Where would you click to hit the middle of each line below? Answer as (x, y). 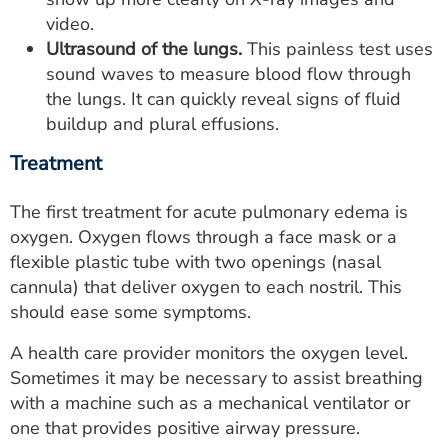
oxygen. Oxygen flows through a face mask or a (203, 237)
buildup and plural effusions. (162, 124)
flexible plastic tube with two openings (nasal (195, 262)
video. (70, 24)
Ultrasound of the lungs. (144, 49)
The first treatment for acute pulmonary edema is (209, 212)
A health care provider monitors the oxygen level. (209, 353)
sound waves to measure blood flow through (228, 74)
